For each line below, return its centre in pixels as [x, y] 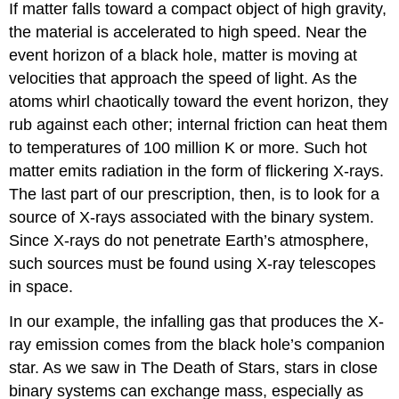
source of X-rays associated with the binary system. [192, 218]
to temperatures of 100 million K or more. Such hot [188, 148]
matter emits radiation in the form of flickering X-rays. [197, 171]
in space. [41, 287]
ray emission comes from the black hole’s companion [197, 344]
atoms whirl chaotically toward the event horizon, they [199, 102]
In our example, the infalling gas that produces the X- [197, 321]
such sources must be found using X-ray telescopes [193, 264]
